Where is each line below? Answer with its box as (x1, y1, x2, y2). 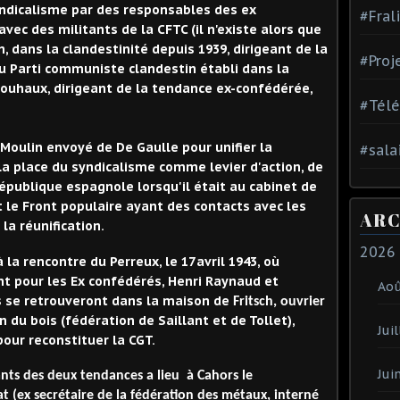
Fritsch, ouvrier (233, 294, 325, 309)
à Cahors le (183, 369, 253, 384)
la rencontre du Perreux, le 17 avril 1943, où (7, 253, 279, 270)
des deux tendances (20, 369, 146, 384)
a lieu (146, 369, 183, 384)
